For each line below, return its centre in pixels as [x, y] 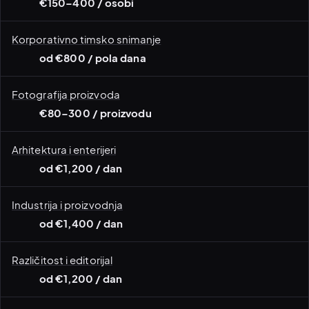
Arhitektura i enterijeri [64, 149]
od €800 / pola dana [93, 58]
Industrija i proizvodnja [68, 204]
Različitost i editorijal [62, 259]
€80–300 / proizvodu [96, 113]
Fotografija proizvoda [66, 94]
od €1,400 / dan [81, 223]
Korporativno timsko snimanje [87, 39]
